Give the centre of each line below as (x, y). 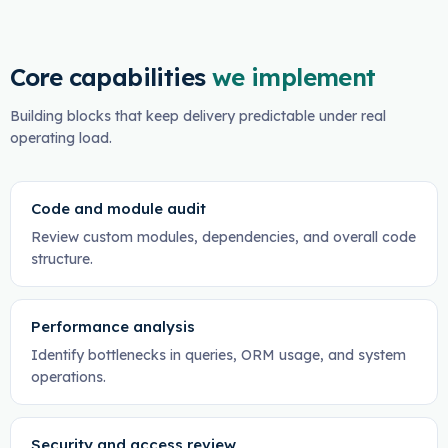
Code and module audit (118, 208)
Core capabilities (107, 77)
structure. (61, 259)
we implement (293, 77)
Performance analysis (112, 326)
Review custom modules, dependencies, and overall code (223, 237)
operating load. (60, 138)
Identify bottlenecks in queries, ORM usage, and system (218, 355)
